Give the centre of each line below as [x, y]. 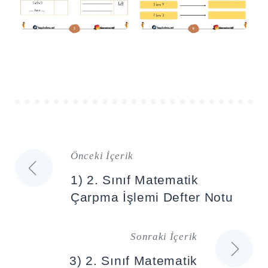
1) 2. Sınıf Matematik [135, 180]
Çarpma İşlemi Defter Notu [152, 197]
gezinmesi [63, 197]
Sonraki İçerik [164, 237]
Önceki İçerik [102, 156]
